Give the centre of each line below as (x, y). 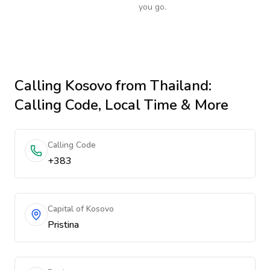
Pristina (63, 225)
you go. (152, 7)
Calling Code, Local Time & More (121, 105)
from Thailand (160, 86)
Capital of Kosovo (81, 209)
